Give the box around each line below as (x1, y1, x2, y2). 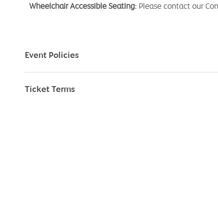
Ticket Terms (25, 84, 75, 95)
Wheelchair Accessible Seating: (29, 1, 137, 12)
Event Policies (25, 50, 79, 61)
